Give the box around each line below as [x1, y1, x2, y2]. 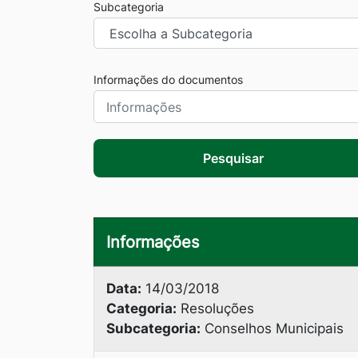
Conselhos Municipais [201, 320, 344, 336]
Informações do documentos [93, 73, 243, 86]
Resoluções [177, 300, 254, 316]
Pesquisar [203, 150, 264, 166]
